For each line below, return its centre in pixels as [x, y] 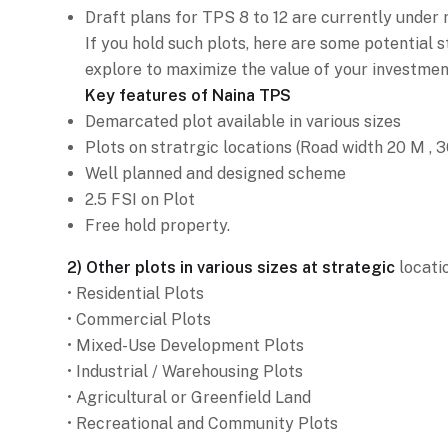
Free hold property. [157, 225]
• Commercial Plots [139, 319]
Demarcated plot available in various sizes [243, 121]
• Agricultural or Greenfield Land [189, 397]
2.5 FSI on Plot [140, 199]
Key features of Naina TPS [188, 95]
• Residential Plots [135, 293]
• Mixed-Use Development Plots [185, 345]
